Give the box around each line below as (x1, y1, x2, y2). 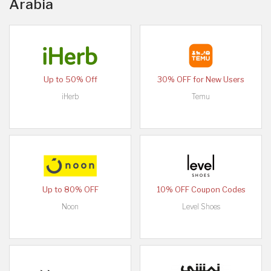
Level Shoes (181, 201, 220, 211)
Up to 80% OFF (42, 184, 99, 194)
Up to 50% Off (43, 74, 97, 84)
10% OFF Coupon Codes (156, 184, 246, 194)
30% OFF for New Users (157, 74, 244, 84)
